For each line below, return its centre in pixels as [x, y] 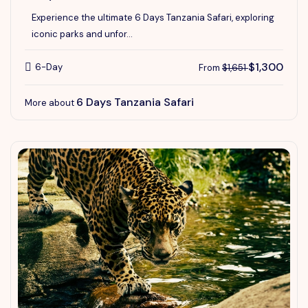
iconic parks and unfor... [82, 34]
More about [51, 102]
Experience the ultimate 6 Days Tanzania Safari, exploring [153, 17]
